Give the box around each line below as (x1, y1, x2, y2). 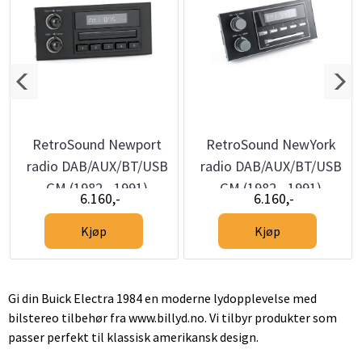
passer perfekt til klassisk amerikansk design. (8, 329, 259, 345)
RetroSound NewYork (205, 135, 336, 154)
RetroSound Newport (32, 135, 162, 154)
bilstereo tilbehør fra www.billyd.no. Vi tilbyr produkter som (8, 309, 337, 326)
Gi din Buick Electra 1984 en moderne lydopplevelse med (8, 290, 317, 306)
